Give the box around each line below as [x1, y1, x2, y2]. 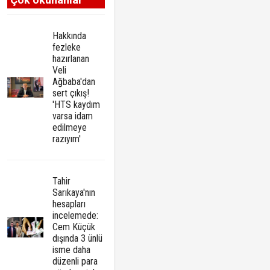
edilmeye [52, 122, 87, 134]
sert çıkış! [52, 87, 90, 99]
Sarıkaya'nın [52, 187, 96, 199]
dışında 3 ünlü [52, 233, 103, 245]
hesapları [52, 198, 86, 210]
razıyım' [52, 133, 81, 145]
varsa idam [52, 110, 93, 122]
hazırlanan [52, 53, 90, 65]
